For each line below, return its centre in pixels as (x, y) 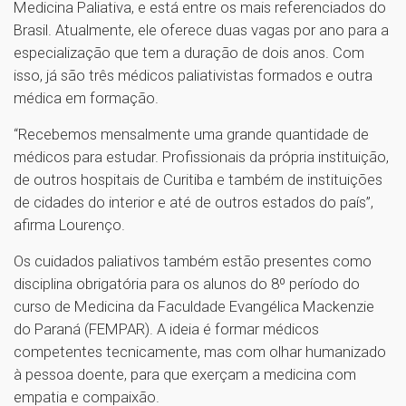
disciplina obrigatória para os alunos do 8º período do (187, 283)
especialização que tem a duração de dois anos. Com (189, 52)
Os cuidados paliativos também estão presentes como (193, 261)
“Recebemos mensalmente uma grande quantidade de (191, 134)
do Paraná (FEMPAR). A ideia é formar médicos (166, 329)
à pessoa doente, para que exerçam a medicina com (185, 374)
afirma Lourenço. (71, 224)
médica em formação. (90, 97)
